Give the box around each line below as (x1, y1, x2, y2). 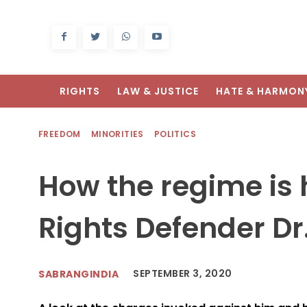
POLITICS (153, 128, 197, 140)
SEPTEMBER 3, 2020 (133, 267, 232, 281)
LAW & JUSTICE (117, 84, 199, 99)
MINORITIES (90, 128, 144, 140)
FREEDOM (38, 128, 81, 140)
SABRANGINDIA (38, 267, 119, 281)
